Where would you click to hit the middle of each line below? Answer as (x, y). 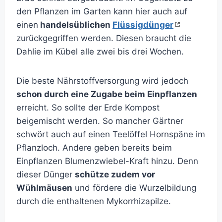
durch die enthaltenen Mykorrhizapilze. (94, 201)
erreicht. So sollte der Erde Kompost (88, 108)
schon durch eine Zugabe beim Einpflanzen (107, 94)
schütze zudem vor (115, 175)
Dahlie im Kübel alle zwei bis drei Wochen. (100, 52)
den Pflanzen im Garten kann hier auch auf (102, 12)
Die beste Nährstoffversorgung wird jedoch (102, 81)
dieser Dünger (46, 175)
